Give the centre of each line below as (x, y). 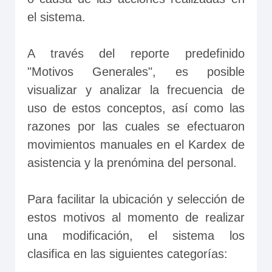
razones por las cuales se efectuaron (136, 126)
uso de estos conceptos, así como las (136, 108)
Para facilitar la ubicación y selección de (136, 199)
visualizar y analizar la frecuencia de (136, 90)
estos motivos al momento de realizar (136, 217)
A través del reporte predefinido (136, 53)
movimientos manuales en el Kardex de (136, 144)
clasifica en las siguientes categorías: (127, 254)
